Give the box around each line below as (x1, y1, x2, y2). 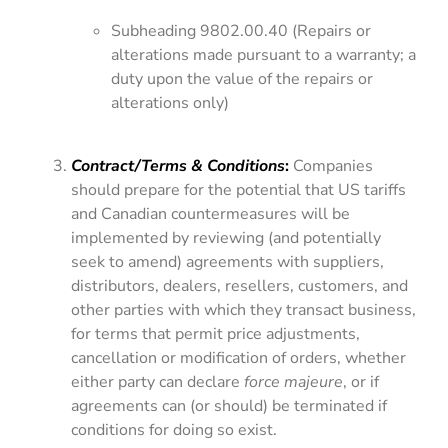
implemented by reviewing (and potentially (71, 226, 382, 249)
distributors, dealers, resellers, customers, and (71, 274, 409, 297)
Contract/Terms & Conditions (71, 154, 286, 177)
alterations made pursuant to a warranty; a (111, 44, 417, 67)
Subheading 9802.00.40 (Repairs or (111, 20, 372, 43)
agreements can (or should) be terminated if (71, 394, 388, 417)
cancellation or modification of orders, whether (71, 346, 407, 369)
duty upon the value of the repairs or (111, 68, 374, 91)
